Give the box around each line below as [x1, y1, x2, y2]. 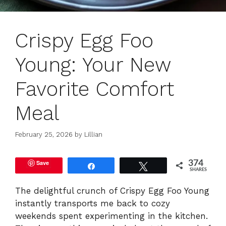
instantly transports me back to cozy [15, 198, 170, 209]
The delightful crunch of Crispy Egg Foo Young [15, 186, 209, 196]
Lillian [84, 131, 102, 139]
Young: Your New [15, 52, 171, 77]
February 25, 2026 [15, 131, 73, 139]
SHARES [190, 167, 207, 173]
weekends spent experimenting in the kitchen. [15, 211, 208, 221]
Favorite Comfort [15, 77, 174, 101]
